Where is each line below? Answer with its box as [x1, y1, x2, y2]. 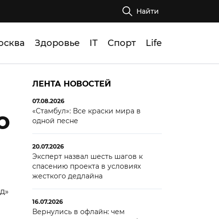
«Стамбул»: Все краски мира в [32, 107, 141, 115]
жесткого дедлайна [32, 172, 103, 180]
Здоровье [35, 38, 80, 48]
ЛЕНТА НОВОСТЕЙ [32, 79, 111, 88]
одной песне [32, 116, 78, 125]
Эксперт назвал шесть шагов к [32, 152, 143, 161]
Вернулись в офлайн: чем [32, 207, 125, 216]
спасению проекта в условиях [32, 162, 141, 171]
